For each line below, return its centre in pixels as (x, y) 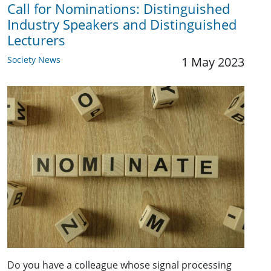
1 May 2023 (213, 62)
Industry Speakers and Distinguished (122, 24)
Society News (34, 60)
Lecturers (36, 40)
